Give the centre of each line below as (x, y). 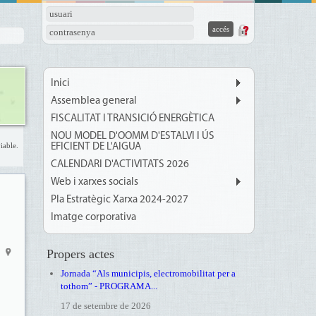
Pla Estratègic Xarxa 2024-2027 (119, 200)
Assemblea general (93, 101)
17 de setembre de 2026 (105, 306)
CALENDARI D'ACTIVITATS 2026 (120, 165)
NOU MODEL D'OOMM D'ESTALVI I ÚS (132, 136)
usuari (61, 14)
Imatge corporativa (93, 218)
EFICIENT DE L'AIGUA (96, 147)
